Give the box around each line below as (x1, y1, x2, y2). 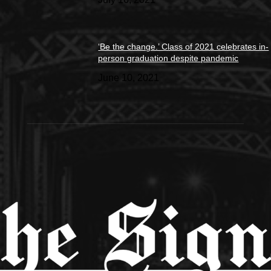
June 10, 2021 (98, 72, 160, 83)
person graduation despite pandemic (98, 53, 239, 63)
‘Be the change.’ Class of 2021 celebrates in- (98, 41, 269, 51)
